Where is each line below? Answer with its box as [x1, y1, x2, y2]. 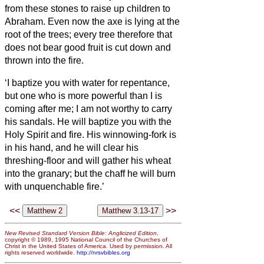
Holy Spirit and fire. [5, 129, 87, 140]
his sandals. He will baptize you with [5, 116, 156, 127]
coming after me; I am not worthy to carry [5, 103, 172, 114]
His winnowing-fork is [87, 129, 176, 140]
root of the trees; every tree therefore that [5, 29, 172, 39]
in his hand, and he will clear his [5, 142, 138, 153]
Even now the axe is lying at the [48, 16, 180, 27]
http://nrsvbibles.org [77, 249, 130, 256]
